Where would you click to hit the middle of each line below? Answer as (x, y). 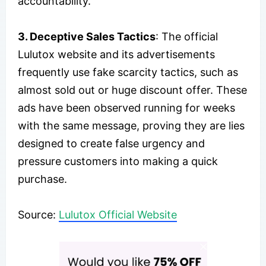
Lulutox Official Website (118, 214)
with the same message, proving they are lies (131, 125)
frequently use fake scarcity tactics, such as (128, 72)
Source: (38, 214)
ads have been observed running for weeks (126, 107)
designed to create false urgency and (111, 143)
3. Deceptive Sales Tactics (87, 36)
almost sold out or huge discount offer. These (132, 90)
